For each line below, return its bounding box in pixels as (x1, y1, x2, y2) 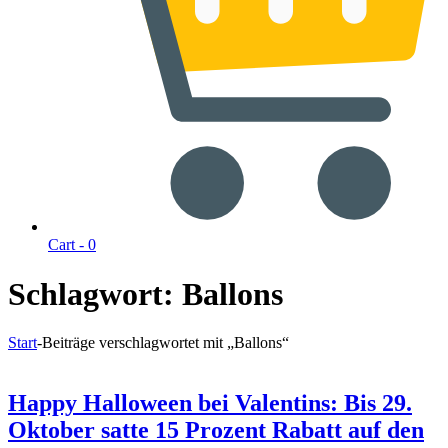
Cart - (48, 236, 88, 254)
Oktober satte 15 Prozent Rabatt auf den (8, 417, 424, 444)
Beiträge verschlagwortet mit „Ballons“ (42, 334, 289, 352)
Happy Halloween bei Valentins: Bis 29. (8, 390, 412, 417)
